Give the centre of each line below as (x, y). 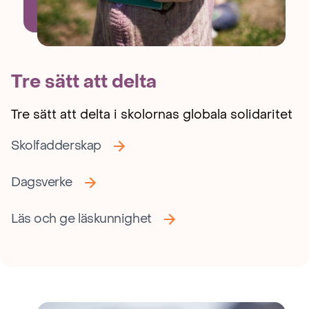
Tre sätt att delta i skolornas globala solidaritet (152, 115)
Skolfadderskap (56, 146)
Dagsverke (42, 183)
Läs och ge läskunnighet (81, 219)
